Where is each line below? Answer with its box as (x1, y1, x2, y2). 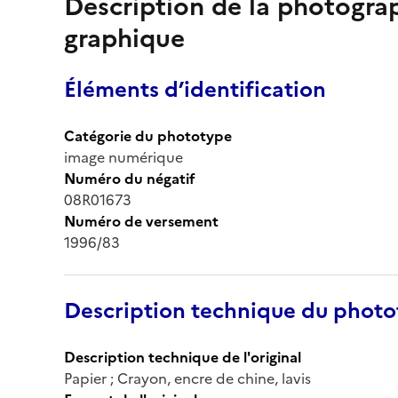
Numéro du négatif (64, 167, 195, 189)
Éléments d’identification (64, 73, 326, 106)
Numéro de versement (64, 210, 219, 232)
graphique (64, 19, 185, 57)
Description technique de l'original (64, 346, 301, 368)
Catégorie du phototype (64, 124, 232, 147)
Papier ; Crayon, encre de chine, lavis (64, 367, 311, 389)
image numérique (64, 146, 183, 168)
